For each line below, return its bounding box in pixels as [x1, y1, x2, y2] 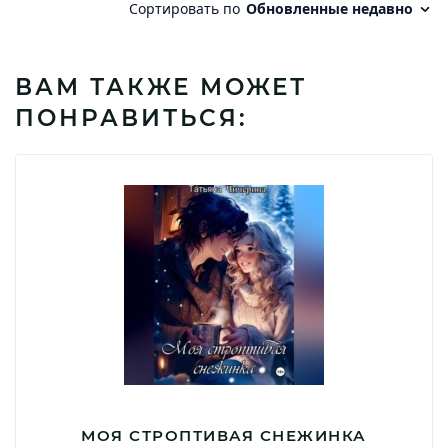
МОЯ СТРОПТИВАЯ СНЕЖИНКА [81, 426, 367, 445]
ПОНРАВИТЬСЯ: [15, 104, 248, 132]
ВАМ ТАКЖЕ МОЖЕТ [15, 73, 307, 101]
